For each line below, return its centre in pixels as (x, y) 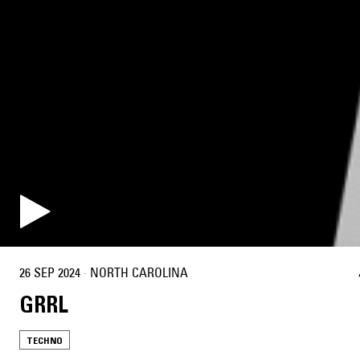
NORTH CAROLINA (139, 272)
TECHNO (45, 341)
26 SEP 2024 (50, 272)
